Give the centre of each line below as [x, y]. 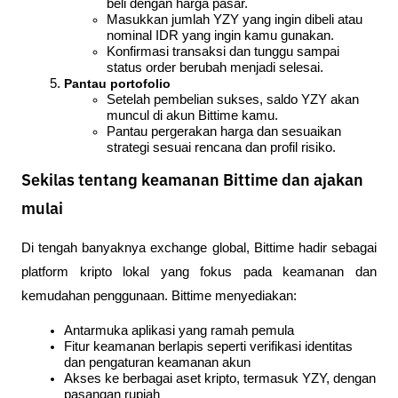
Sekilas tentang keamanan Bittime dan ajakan [192, 182]
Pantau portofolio [117, 83]
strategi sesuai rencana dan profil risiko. [221, 147]
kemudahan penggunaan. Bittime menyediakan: [159, 295]
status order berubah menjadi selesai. [215, 67]
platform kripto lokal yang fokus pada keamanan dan [199, 271]
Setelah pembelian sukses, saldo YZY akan [233, 99]
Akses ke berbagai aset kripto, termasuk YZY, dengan [220, 378]
